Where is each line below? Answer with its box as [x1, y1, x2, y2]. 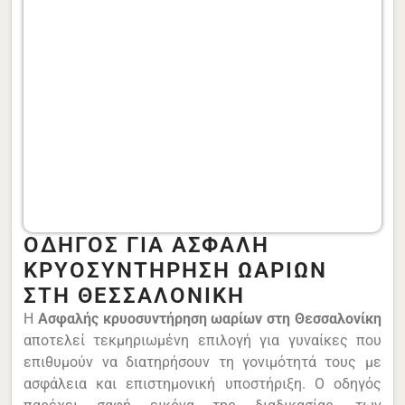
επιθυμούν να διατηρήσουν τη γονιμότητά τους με [24, 353, 381, 372]
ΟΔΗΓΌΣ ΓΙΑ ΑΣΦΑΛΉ [24, 232, 270, 259]
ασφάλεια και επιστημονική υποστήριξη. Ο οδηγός [24, 375, 381, 393]
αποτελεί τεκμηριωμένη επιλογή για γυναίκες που [24, 332, 381, 350]
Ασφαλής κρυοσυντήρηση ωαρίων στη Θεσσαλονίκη [37, 310, 381, 328]
